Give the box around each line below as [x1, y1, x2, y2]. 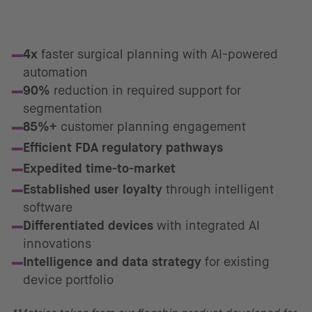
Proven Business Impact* [11, 26, 205, 45]
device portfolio [23, 273, 114, 287]
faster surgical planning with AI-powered [38, 47, 278, 61]
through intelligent [162, 182, 274, 196]
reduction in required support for [54, 84, 241, 97]
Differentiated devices [23, 219, 157, 233]
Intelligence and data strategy [23, 255, 205, 269]
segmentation [23, 102, 102, 116]
